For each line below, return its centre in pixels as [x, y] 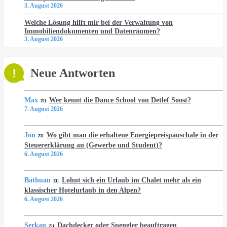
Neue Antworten [73, 73]
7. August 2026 [44, 109]
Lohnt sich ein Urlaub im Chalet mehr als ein [131, 180]
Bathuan [37, 180]
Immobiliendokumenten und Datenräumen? [92, 31]
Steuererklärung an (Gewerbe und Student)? [93, 145]
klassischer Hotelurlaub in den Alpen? [83, 190]
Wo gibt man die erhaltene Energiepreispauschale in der [132, 135]
